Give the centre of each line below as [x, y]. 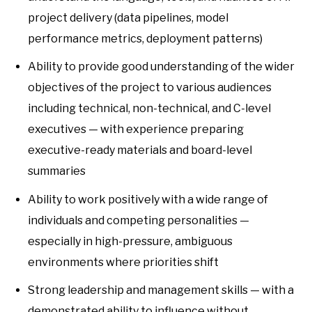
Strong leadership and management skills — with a [161, 290]
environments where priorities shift [123, 262]
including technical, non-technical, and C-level [149, 109]
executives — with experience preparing [136, 130]
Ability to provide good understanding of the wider [161, 67]
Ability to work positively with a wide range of [148, 199]
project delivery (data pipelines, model [128, 17]
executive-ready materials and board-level [140, 150]
